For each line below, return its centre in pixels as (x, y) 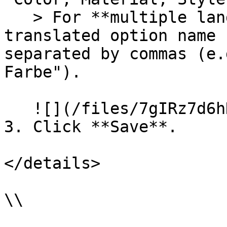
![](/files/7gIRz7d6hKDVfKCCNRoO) (18, 108)
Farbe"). (43, 72)
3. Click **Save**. (91, 127)
